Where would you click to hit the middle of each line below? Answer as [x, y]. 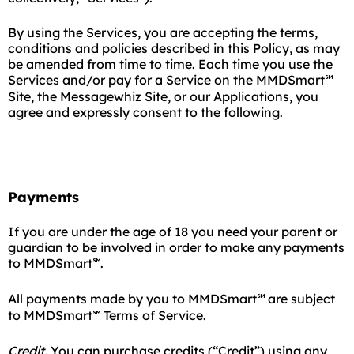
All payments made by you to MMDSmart [132, 299]
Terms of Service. [153, 315]
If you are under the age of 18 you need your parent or [173, 232]
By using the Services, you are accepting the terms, [163, 32]
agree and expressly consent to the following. [145, 112]
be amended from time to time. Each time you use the [170, 64]
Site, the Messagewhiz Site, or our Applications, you [163, 96]
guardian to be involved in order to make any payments [176, 247]
